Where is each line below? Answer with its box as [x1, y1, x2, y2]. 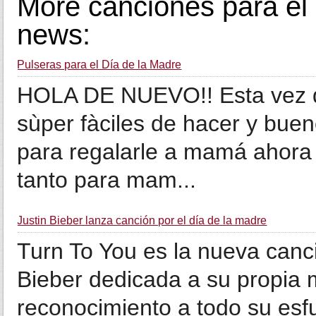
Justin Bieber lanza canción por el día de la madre [17, 214, 267, 226]
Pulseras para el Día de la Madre [17, 59, 182, 71]
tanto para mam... [17, 167, 197, 193]
